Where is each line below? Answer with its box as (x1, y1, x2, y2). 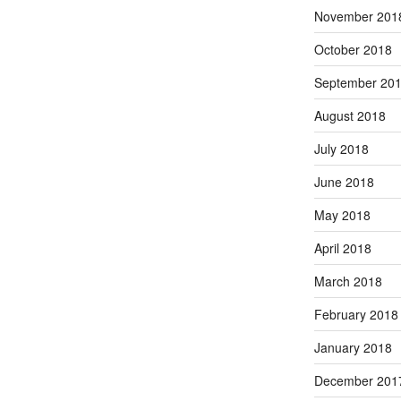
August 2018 (313, 106, 386, 124)
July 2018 (313, 139, 369, 158)
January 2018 (313, 337, 392, 356)
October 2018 (313, 39, 392, 58)
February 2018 (313, 304, 398, 323)
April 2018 (313, 238, 371, 257)
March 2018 (313, 271, 382, 290)
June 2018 (313, 172, 374, 191)
